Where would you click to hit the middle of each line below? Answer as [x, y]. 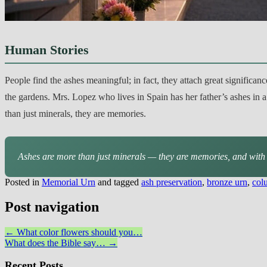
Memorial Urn [69, 182]
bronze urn [227, 182]
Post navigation [52, 207]
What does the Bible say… [56, 243]
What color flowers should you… [78, 232]
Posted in [23, 182]
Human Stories [47, 49]
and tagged [118, 182]
